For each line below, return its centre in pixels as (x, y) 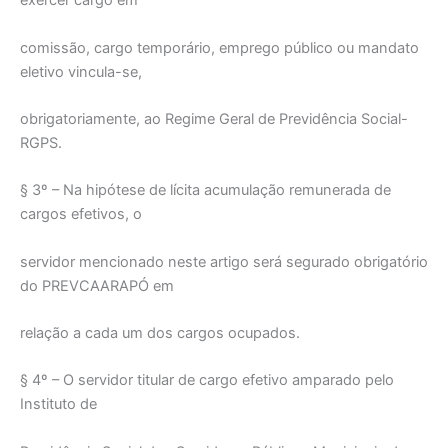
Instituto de (58, 404)
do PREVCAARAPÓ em (97, 285)
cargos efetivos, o (81, 214)
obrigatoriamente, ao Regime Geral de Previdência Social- (214, 119)
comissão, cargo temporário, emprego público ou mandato (219, 47)
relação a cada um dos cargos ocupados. (160, 333)
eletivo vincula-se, (81, 71)
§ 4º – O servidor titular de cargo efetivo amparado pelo (207, 380)
